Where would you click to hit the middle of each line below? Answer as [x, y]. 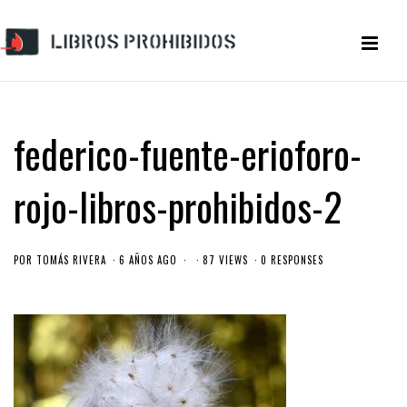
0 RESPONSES [292, 260]
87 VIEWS [225, 260]
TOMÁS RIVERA [71, 260]
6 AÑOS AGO [148, 260]
